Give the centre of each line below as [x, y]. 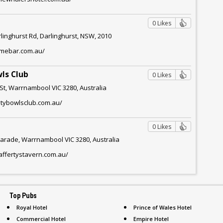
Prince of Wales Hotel [163, 207]
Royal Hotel [32, 207]
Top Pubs [23, 195]
